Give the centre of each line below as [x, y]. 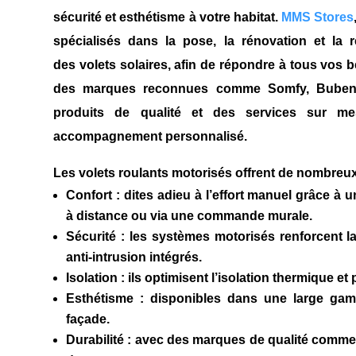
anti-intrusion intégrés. [134, 257]
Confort [89, 195]
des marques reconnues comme [157, 89]
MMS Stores [317, 17]
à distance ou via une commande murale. [190, 216]
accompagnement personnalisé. [151, 137]
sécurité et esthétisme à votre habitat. [167, 17]
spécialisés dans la [115, 41]
